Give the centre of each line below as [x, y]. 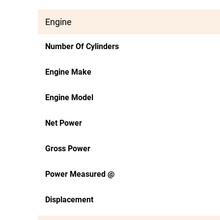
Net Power [64, 123]
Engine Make [68, 72]
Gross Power [68, 149]
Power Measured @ [80, 174]
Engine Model [69, 97]
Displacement [69, 200]
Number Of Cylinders [82, 46]
